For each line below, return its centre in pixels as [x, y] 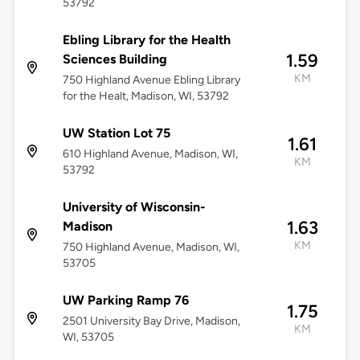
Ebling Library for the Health [146, 40]
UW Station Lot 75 [116, 133]
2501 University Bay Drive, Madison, [151, 321]
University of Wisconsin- [134, 207]
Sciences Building [115, 59]
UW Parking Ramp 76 [125, 301]
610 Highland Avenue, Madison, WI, [150, 154]
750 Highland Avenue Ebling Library [151, 80]
